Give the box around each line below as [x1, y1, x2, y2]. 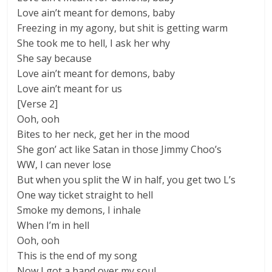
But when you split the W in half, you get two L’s [17, 173, 236, 186]
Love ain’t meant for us [17, 82, 123, 95]
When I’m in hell [17, 219, 90, 232]
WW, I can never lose [17, 158, 112, 171]
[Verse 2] [17, 97, 58, 110]
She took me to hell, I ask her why [17, 36, 171, 50]
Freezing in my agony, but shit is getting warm [17, 21, 228, 35]
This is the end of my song [17, 249, 138, 262]
